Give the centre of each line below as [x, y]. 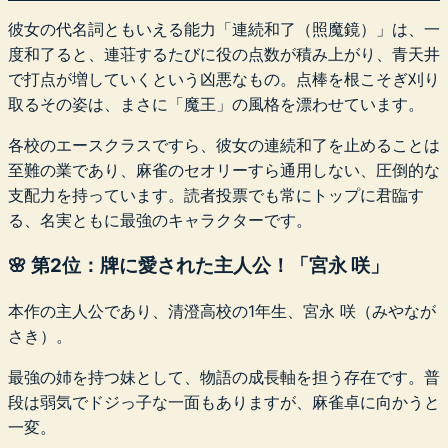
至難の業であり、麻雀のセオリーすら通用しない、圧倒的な [224, 169]
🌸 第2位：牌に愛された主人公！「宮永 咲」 [198, 266]
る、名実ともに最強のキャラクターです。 [160, 219]
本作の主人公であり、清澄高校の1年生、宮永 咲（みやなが [222, 311]
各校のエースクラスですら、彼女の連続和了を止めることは [224, 144]
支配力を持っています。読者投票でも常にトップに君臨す [216, 194]
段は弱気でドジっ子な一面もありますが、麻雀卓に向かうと [224, 402]
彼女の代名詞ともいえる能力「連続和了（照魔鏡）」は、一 [224, 28]
